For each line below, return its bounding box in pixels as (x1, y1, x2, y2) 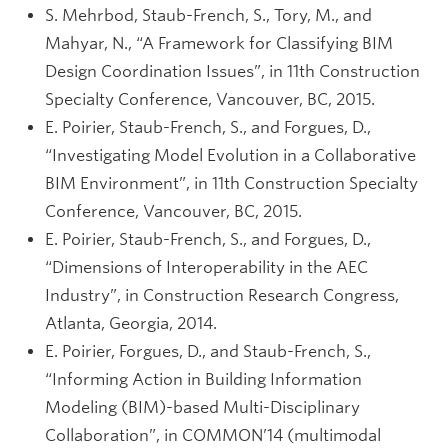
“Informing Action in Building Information (45, 370, 362, 389)
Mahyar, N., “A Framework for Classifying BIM (45, 34, 393, 53)
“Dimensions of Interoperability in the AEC (45, 258, 368, 277)
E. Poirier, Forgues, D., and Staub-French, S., (45, 342, 371, 361)
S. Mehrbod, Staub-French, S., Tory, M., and (45, 6, 372, 25)
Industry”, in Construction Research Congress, (45, 286, 399, 305)
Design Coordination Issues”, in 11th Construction (45, 62, 420, 81)
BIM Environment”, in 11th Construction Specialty (45, 174, 418, 193)
